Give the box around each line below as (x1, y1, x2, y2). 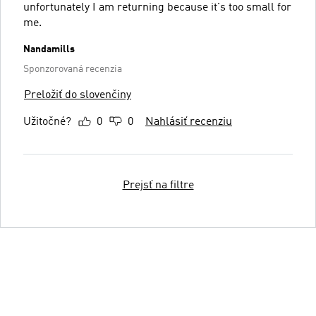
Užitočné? (23, 116, 71, 128)
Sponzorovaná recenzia (23, 64, 122, 74)
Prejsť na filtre (122, 180, 194, 191)
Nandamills (23, 44, 75, 54)
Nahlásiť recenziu (145, 116, 232, 128)
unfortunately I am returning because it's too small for (23, 2, 291, 13)
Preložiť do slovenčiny (24, 90, 131, 101)
